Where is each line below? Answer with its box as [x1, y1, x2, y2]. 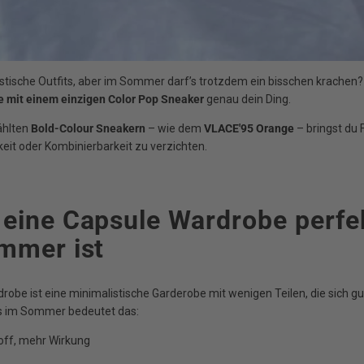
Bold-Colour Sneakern [31, 122, 145, 136]
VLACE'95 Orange [204, 122, 294, 136]
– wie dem [145, 122, 204, 136]
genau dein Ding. [204, 93, 291, 106]
